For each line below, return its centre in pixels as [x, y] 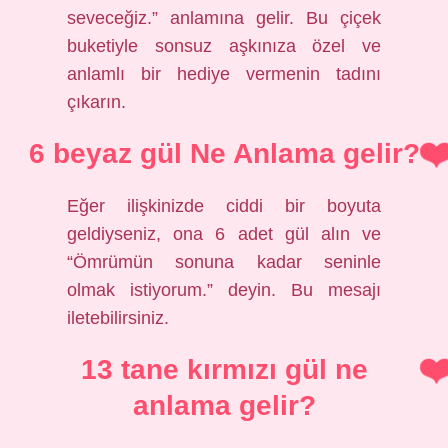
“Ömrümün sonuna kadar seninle [224, 262]
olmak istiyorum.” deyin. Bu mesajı [224, 290]
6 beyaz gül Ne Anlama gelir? [224, 153]
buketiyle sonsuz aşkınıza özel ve [224, 46]
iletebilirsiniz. [118, 318]
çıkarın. [97, 102]
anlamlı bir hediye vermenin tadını [224, 74]
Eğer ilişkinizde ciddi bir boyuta [224, 206]
